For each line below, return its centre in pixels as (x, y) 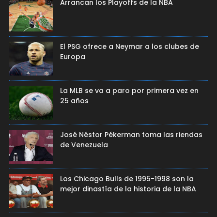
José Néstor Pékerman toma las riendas (131, 135)
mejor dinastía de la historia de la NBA (128, 189)
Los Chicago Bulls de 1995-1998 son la (127, 179)
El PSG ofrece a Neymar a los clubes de (129, 46)
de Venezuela (84, 145)
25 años (74, 101)
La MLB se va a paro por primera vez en (129, 91)
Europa (72, 57)
